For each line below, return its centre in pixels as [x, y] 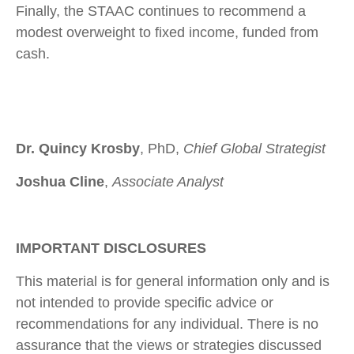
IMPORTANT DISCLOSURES [111, 248]
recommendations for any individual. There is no [167, 324]
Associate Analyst [168, 181]
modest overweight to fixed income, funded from [167, 32]
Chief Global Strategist [254, 148]
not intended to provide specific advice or [145, 302]
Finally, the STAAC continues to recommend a [161, 11]
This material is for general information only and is [173, 281]
